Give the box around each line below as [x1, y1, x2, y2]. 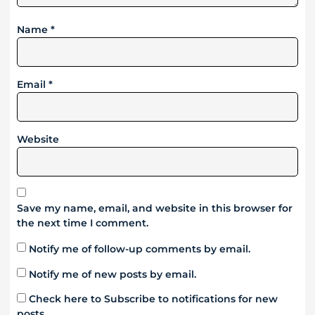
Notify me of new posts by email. [29, 267, 196, 281]
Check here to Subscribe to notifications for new [26, 292, 278, 306]
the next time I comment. [17, 217, 148, 230]
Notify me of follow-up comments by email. [29, 242, 250, 255]
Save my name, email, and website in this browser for [17, 202, 292, 215]
